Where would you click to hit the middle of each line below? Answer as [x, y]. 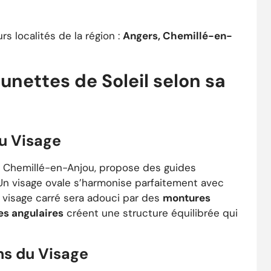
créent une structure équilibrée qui [151, 213]
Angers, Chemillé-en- [178, 35]
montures [187, 198]
